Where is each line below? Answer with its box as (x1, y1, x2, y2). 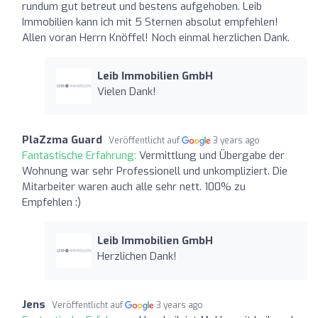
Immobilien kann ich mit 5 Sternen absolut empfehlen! (22, 14, 278, 29)
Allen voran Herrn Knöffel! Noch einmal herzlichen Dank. (22, 30, 290, 45)
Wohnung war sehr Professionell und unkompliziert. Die (22, 163, 287, 178)
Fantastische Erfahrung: (22, 148, 139, 163)
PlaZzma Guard (22, 132, 102, 147)
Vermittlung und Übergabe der (139, 148, 285, 163)
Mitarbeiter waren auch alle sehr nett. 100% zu (22, 179, 246, 194)
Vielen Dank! (97, 84, 156, 99)
